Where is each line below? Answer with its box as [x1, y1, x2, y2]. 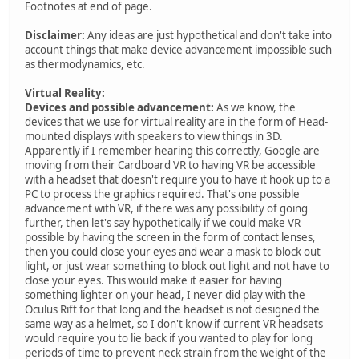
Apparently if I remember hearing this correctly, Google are [25, 143, 320, 158]
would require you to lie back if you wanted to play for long [25, 330, 313, 345]
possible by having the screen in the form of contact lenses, [25, 229, 316, 244]
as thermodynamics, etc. [25, 56, 145, 71]
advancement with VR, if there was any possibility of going [25, 200, 308, 216]
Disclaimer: [25, 27, 85, 42]
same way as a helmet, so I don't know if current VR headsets [25, 316, 323, 331]
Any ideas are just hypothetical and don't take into [85, 27, 332, 42]
